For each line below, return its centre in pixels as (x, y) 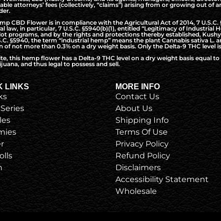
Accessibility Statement (162, 179)
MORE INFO (138, 86)
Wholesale (136, 191)
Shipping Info (142, 120)
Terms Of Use (142, 132)
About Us (134, 108)
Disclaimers (138, 167)
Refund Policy (143, 155)
